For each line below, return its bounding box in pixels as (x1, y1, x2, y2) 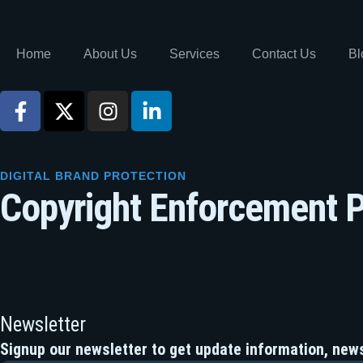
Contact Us (252, 47, 316, 61)
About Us (83, 47, 137, 61)
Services (169, 47, 220, 61)
